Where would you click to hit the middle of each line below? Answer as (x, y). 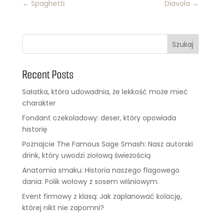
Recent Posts (48, 75)
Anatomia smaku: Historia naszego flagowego (101, 170)
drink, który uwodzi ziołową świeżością (86, 155)
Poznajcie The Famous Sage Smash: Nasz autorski (107, 144)
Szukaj (183, 44)
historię (35, 129)
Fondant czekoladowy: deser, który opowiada (99, 118)
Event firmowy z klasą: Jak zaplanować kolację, (102, 196)
